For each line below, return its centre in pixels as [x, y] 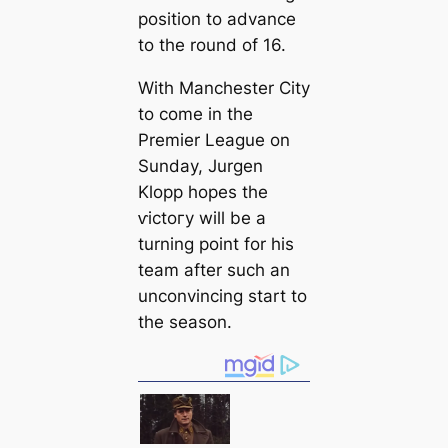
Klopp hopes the [202, 192]
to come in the [195, 114]
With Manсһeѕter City [223, 88]
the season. [184, 322]
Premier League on [213, 140]
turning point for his [215, 244]
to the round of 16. [211, 45]
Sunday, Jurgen [200, 166]
